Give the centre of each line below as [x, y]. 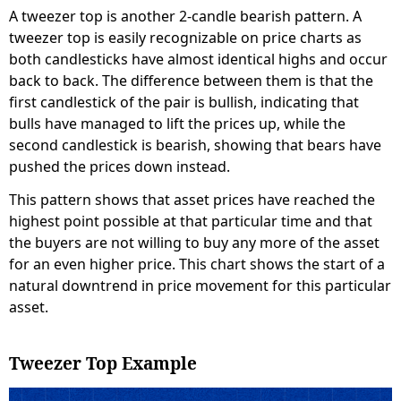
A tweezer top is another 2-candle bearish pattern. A [185, 16]
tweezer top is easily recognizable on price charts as [185, 37]
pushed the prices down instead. [119, 166]
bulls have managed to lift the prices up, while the [177, 123]
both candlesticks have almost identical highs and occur [198, 59]
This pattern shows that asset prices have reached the [192, 199]
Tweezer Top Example [103, 363]
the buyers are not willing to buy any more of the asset [194, 242]
